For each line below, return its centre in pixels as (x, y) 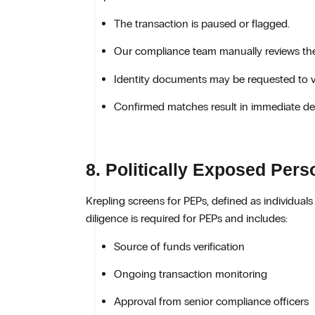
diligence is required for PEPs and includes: (187, 219)
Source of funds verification (179, 246)
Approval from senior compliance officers (211, 302)
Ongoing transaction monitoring (191, 274)
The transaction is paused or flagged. (202, 23)
